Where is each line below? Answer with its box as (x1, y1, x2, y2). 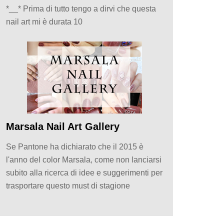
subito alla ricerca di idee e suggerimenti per (6, 168, 162, 177)
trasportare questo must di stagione (6, 181, 130, 190)
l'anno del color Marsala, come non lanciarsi (6, 155, 161, 164)
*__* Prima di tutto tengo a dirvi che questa (6, 4, 156, 13)
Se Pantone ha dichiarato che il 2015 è (6, 142, 143, 151)
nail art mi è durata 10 (6, 17, 82, 26)
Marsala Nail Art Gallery (6, 121, 119, 132)
